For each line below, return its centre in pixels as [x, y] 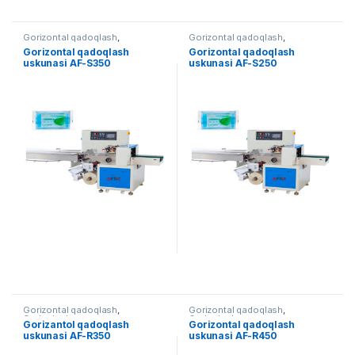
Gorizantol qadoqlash [76, 325]
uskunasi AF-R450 [233, 336]
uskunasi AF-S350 [67, 63]
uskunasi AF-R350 [67, 336]
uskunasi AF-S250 [233, 63]
